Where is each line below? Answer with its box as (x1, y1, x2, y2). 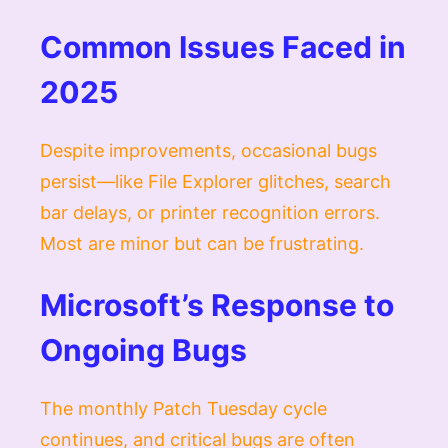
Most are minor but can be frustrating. (40, 232, 364, 254)
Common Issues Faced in (40, 28, 406, 65)
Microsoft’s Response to (40, 286, 394, 323)
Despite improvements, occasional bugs (40, 139, 377, 161)
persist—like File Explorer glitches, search (40, 170, 391, 192)
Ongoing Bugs (40, 331, 247, 368)
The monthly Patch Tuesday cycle (40, 397, 327, 419)
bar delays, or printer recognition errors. (40, 201, 380, 223)
